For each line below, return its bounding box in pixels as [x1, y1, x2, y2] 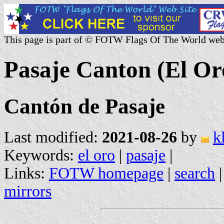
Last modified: [4, 128, 102, 146]
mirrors [4, 182, 51, 200]
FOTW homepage [49, 164, 163, 182]
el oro [78, 146, 115, 164]
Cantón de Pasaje [4, 94, 165, 118]
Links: [4, 164, 49, 182]
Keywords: [4, 146, 78, 164]
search [174, 164, 215, 182]
